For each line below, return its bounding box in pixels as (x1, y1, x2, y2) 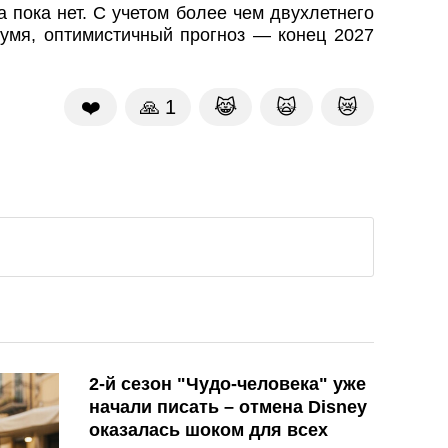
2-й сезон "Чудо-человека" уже (89, 374, 366, 395)
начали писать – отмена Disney (89, 397, 367, 418)
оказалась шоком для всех (89, 420, 328, 441)
